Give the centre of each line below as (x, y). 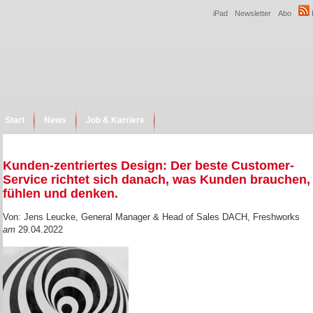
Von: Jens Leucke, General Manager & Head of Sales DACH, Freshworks (151, 217)
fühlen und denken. (60, 194)
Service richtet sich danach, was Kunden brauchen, (156, 180)
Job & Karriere (115, 120)
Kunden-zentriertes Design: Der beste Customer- (148, 166)
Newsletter (253, 13)
